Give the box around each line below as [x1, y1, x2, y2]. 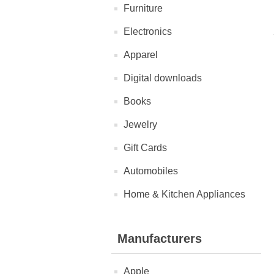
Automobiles [124, 166, 178, 176]
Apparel [124, 50, 158, 60]
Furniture [124, 3, 163, 13]
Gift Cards [124, 143, 167, 153]
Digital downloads [124, 73, 202, 83]
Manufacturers [117, 232, 202, 245]
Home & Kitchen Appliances [124, 189, 245, 199]
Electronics [124, 26, 172, 37]
